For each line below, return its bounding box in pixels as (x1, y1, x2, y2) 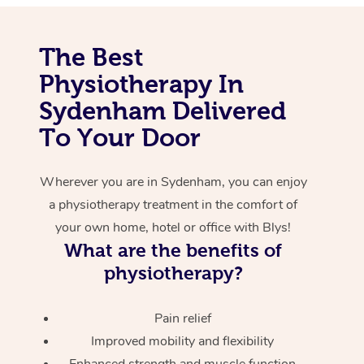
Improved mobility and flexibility (91, 332, 275, 351)
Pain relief (154, 310, 211, 328)
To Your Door (39, 123, 201, 152)
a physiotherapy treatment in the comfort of (49, 196, 298, 214)
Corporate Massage (222, 21, 350, 41)
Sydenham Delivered (39, 97, 286, 125)
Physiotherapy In (39, 70, 244, 98)
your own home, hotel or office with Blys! (55, 219, 292, 237)
